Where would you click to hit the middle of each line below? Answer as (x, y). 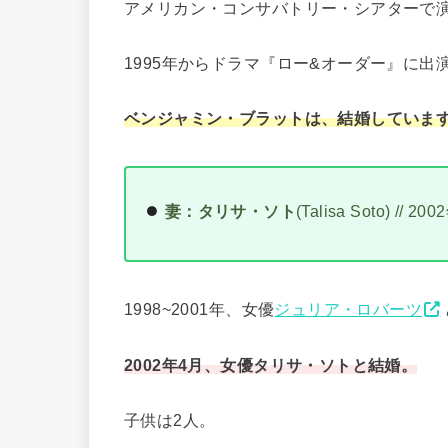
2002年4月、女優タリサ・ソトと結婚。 (271, 364)
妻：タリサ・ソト (230, 211)
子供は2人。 (170, 420)
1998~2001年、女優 (199, 309)
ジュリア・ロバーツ (348, 309)
